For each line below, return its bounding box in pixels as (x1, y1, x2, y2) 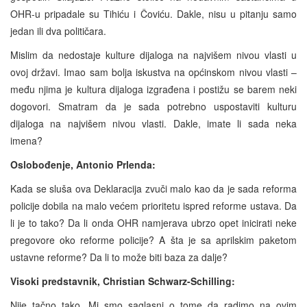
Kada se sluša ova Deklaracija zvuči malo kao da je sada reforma (10, 182, 297, 196)
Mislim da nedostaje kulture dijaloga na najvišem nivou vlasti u (10, 48, 297, 62)
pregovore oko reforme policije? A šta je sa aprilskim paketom (10, 233, 297, 247)
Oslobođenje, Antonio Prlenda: (10, 158, 156, 172)
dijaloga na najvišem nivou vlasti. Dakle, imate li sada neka (10, 116, 297, 131)
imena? (10, 134, 42, 148)
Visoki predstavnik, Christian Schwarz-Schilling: (10, 274, 235, 288)
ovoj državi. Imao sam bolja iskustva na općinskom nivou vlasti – (10, 65, 297, 79)
